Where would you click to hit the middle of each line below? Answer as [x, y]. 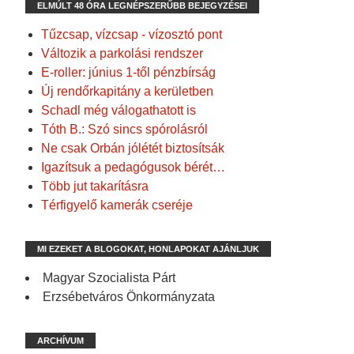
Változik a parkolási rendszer [122, 54]
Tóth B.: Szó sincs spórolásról [124, 130]
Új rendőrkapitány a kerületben [127, 92]
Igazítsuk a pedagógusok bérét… [133, 168]
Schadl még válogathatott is [119, 111]
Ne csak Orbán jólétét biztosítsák [133, 149]
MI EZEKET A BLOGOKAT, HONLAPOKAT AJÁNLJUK [148, 249]
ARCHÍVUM [60, 341]
